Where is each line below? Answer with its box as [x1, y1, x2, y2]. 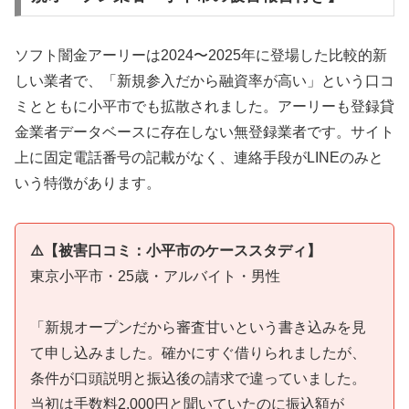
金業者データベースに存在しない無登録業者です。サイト [15, 123, 394, 140]
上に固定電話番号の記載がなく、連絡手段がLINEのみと [15, 149, 383, 165]
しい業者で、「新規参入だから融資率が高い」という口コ [15, 72, 394, 89]
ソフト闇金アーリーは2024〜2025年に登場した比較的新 [15, 47, 387, 63]
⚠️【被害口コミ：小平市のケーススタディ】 [30, 242, 321, 258]
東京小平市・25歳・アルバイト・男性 [30, 267, 280, 284]
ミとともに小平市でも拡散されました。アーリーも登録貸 [15, 98, 394, 114]
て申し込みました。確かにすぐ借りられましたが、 [30, 345, 366, 362]
